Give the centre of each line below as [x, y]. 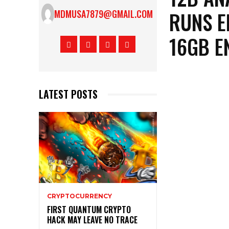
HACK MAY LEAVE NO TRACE [92, 220]
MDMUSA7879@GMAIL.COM [104, 14]
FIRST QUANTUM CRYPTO [89, 210]
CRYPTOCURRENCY [79, 196]
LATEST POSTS [68, 94]
